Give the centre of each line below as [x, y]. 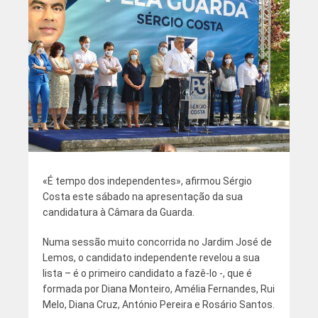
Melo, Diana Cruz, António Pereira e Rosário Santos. [158, 304]
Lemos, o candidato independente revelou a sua [151, 257]
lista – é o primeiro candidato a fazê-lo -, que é [147, 273]
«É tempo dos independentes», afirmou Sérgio [147, 181]
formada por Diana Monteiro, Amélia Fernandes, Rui [158, 289]
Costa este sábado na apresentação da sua [142, 196]
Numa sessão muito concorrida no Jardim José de [157, 242]
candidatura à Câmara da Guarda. [118, 212]
